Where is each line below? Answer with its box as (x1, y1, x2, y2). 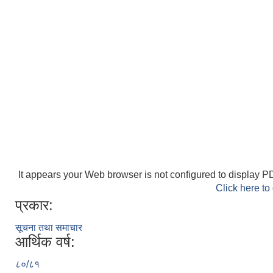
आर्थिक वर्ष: (15, 233, 75, 250)
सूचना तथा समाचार (15, 222, 82, 233)
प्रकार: (15, 196, 53, 213)
